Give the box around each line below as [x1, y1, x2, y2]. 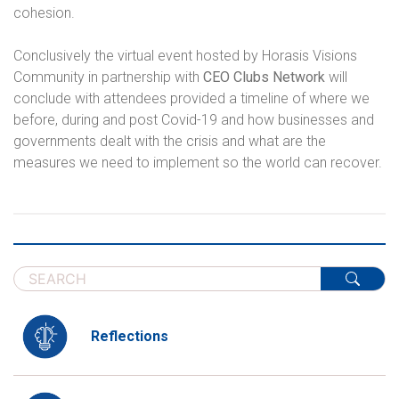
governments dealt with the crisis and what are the [13, 133, 326, 150]
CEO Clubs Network [203, 69, 329, 85]
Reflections [91, 328, 168, 346]
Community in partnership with [13, 69, 203, 85]
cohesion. [13, 4, 75, 21]
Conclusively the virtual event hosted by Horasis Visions [13, 47, 357, 64]
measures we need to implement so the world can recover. [13, 154, 382, 171]
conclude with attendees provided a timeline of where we [13, 90, 370, 107]
